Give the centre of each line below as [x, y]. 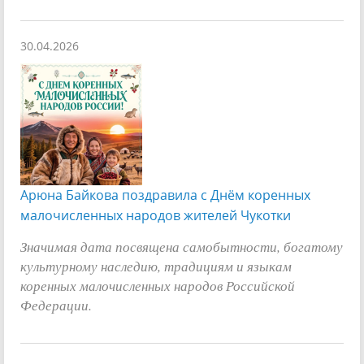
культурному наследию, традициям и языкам [156, 265]
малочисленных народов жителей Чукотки [156, 215]
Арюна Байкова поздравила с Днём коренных [165, 195]
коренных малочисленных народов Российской [158, 285]
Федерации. [56, 304]
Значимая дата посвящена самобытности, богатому [182, 246]
